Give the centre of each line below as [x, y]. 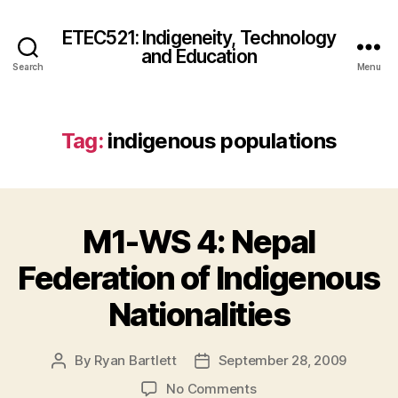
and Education [199, 56]
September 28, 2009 [283, 360]
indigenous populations [223, 141]
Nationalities [199, 314]
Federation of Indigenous [199, 278]
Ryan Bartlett [135, 360]
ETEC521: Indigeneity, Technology [199, 37]
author [78, 381]
